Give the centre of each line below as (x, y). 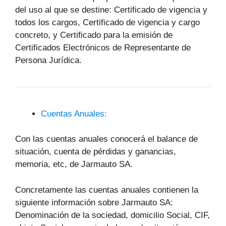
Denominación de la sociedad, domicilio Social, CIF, (112, 215)
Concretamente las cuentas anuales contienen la (107, 190)
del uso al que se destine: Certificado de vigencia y (111, 10)
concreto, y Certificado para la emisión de (94, 35)
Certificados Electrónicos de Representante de (103, 47)
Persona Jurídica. (48, 60)
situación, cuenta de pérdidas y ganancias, (96, 152)
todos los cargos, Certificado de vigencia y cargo (107, 22)
